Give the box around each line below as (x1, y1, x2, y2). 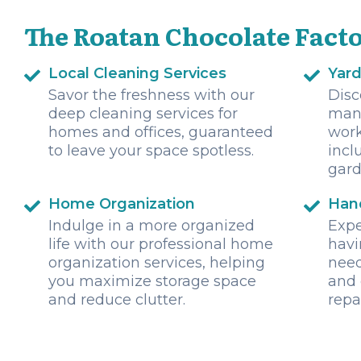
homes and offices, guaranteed (48, 123, 273, 142)
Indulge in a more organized (48, 217, 255, 235)
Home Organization (48, 195, 195, 214)
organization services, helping (48, 254, 265, 272)
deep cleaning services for (48, 105, 238, 123)
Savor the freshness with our (48, 86, 255, 105)
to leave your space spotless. (48, 142, 254, 160)
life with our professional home (48, 235, 273, 254)
